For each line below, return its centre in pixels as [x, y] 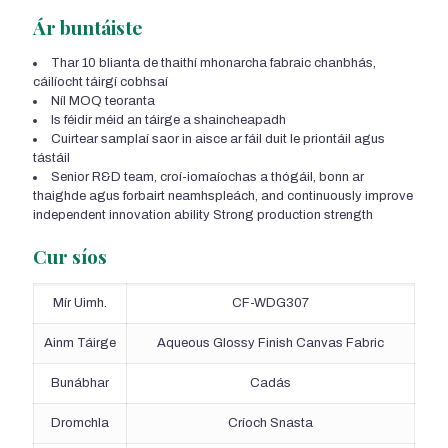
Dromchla [80, 423]
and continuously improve [337, 196]
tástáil [51, 158]
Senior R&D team [102, 177]
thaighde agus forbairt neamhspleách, [147, 196]
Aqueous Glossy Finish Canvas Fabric [270, 343]
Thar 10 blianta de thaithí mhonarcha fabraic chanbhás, [213, 63]
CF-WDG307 [270, 303]
